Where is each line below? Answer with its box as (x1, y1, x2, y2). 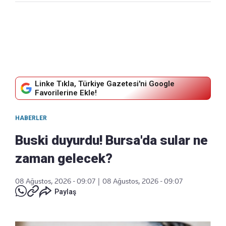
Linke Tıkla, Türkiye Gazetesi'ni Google (35, 79, 175, 88)
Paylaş (54, 187, 76, 196)
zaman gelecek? (15, 150, 112, 166)
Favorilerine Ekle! (35, 88, 97, 97)
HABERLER (15, 114, 47, 122)
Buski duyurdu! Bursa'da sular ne (15, 132, 208, 148)
